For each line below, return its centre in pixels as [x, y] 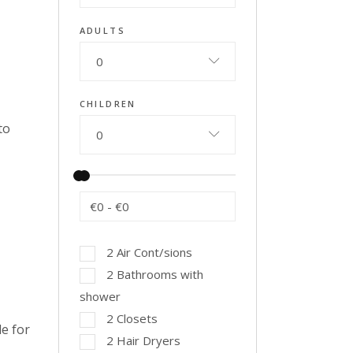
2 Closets [132, 318]
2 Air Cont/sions [149, 252]
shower [100, 296]
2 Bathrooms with [154, 274]
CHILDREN [108, 104]
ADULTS [102, 30]
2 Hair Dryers [143, 340]
